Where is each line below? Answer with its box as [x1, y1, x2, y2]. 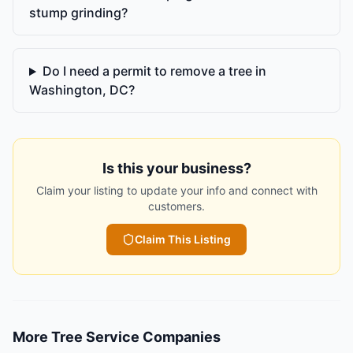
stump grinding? [29, 5, 128, 21]
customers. [148, 199, 205, 214]
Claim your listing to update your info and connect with [35, 184, 318, 198]
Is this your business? [102, 160, 251, 177]
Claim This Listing [135, 232, 231, 247]
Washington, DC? [29, 82, 135, 98]
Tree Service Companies [51, 329, 221, 346]
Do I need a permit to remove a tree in [42, 63, 266, 80]
